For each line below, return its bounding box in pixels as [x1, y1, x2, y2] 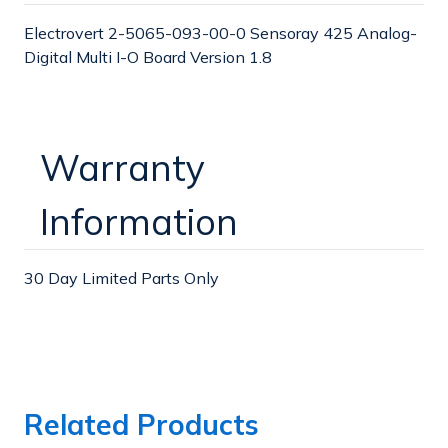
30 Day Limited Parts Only [24, 267, 219, 288]
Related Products [24, 406, 259, 442]
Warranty [40, 144, 205, 190]
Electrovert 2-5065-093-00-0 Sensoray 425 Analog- [24, 22, 417, 43]
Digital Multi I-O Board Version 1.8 [24, 46, 272, 67]
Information [40, 198, 238, 244]
